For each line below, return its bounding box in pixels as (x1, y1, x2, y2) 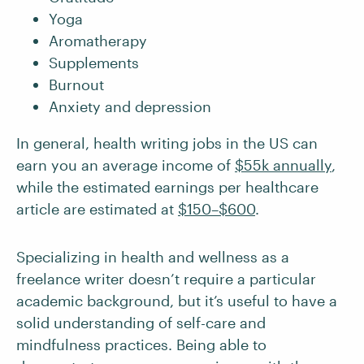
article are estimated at (16, 200, 178, 218)
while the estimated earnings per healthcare (16, 178, 318, 196)
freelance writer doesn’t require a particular (16, 270, 316, 288)
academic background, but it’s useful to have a (16, 292, 337, 310)
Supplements (49, 54, 139, 71)
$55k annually (235, 156, 331, 174)
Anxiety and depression (49, 97, 211, 115)
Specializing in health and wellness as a (16, 248, 289, 266)
